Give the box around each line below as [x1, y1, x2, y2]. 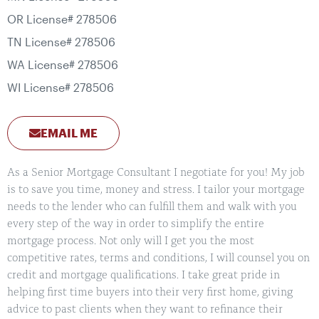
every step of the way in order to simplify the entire [7, 219, 264, 231]
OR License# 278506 [7, 12, 117, 26]
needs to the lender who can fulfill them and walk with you [7, 202, 297, 214]
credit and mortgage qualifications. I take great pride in [7, 270, 280, 282]
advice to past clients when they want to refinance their [7, 304, 283, 316]
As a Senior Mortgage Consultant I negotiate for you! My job [7, 167, 305, 179]
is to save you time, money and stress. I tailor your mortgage [7, 184, 305, 197]
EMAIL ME [41, 126, 98, 140]
